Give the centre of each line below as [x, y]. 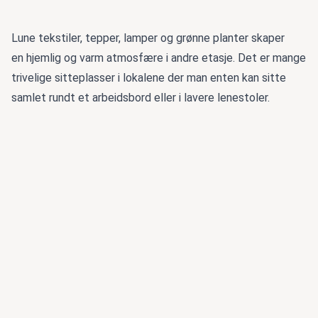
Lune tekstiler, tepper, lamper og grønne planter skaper [148, 38]
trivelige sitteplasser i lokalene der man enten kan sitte [149, 78]
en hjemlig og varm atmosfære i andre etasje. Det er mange [159, 58]
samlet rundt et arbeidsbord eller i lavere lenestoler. [141, 98]
